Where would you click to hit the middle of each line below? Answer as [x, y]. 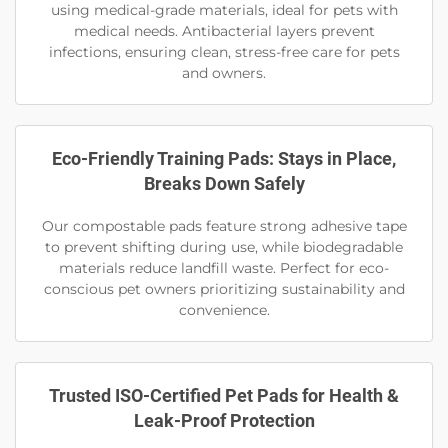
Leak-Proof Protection [224, 421]
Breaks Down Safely [224, 184]
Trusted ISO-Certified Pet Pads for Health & [224, 396]
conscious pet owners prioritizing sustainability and [224, 289]
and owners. [224, 73]
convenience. [224, 310]
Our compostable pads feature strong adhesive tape [224, 226]
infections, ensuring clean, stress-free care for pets [224, 52]
